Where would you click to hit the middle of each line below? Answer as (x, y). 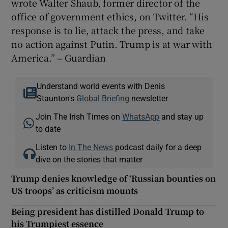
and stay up (182, 116)
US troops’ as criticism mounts (75, 190)
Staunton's (56, 98)
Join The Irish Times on (79, 116)
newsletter (148, 98)
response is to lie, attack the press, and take (108, 30)
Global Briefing (103, 98)
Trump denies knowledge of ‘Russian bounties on (114, 178)
